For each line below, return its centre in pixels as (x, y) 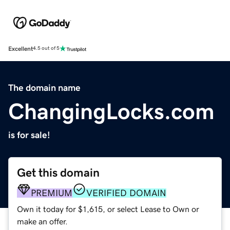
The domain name (44, 88)
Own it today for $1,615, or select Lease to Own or (108, 209)
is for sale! (29, 135)
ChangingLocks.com (111, 111)
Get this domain (58, 172)
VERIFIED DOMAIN (126, 193)
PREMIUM (52, 193)
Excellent (21, 49)
